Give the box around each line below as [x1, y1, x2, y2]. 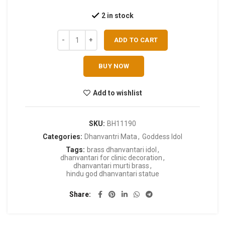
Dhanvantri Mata [84, 133, 137, 141]
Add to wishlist [92, 89, 142, 97]
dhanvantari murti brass [73, 162, 149, 170]
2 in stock [101, 12, 134, 20]
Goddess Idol [142, 133, 182, 141]
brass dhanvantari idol [86, 146, 157, 154]
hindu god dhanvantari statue [66, 170, 159, 178]
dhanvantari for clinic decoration [60, 154, 162, 162]
